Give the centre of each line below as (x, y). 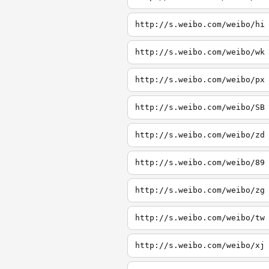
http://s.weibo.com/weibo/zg (200, 190)
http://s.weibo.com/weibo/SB (200, 107)
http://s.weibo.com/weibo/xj (200, 245)
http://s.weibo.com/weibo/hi (200, 24)
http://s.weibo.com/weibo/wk (200, 52)
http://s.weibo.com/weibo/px (200, 80)
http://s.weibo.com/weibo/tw (200, 218)
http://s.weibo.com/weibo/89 (200, 162)
